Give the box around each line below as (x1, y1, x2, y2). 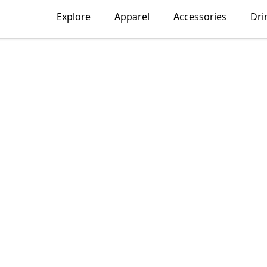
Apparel (114, 10, 150, 23)
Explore (57, 10, 91, 23)
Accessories (173, 10, 227, 23)
